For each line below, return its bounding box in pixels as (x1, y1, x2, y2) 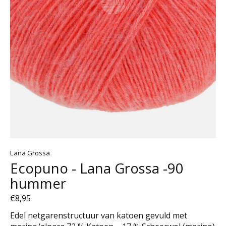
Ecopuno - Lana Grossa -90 (10, 158, 184, 178)
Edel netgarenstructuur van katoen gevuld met (10, 209, 187, 221)
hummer (10, 174, 66, 193)
